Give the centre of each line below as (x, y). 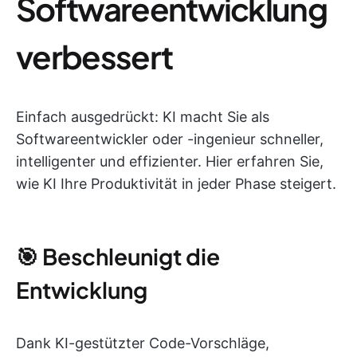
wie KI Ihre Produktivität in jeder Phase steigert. (176, 183)
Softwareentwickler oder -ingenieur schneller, (170, 139)
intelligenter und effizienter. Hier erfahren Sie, (170, 161)
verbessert (94, 56)
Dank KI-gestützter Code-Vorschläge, (143, 343)
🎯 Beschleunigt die (118, 256)
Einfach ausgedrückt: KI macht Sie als (143, 116)
